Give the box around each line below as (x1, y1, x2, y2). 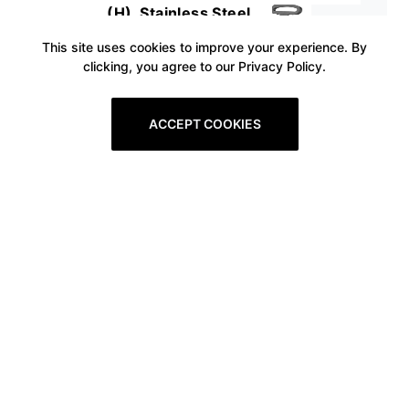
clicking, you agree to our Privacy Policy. (83, 58, 326, 74)
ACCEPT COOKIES (148, 116, 261, 131)
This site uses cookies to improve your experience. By (42, 39, 367, 55)
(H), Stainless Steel (107, 3, 251, 22)
